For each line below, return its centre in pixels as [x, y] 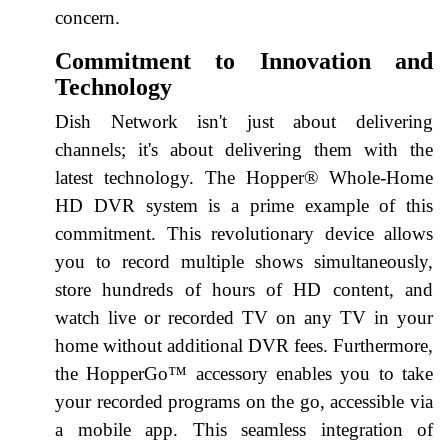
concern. [87, 17]
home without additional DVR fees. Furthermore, [244, 345]
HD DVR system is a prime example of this [244, 205]
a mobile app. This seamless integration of [244, 429]
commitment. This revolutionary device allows [244, 233]
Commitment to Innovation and [244, 60]
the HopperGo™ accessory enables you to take [244, 373]
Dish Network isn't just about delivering [244, 121]
